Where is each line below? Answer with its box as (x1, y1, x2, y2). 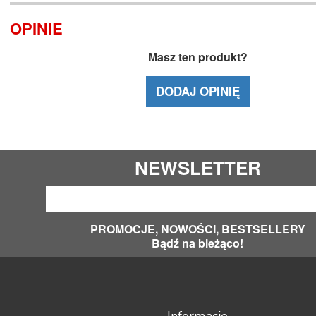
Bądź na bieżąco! (152, 234, 243, 251)
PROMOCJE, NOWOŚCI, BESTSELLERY (90, 220, 305, 237)
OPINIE (10, 16, 63, 39)
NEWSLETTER (134, 154, 261, 181)
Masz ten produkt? (147, 48, 248, 65)
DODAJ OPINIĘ (155, 83, 240, 100)
